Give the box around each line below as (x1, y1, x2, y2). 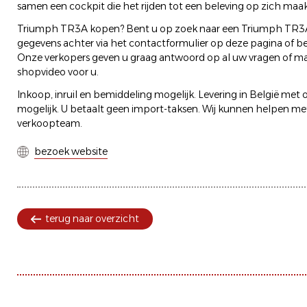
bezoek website (34, 145, 108, 158)
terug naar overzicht (45, 212, 139, 225)
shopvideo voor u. (17, 66, 99, 79)
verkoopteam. (17, 117, 82, 130)
